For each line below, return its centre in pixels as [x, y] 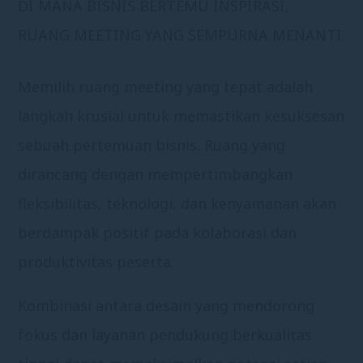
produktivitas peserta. [96, 261]
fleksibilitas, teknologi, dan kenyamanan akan [177, 203]
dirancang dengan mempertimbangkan [156, 174]
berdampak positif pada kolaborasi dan [158, 232]
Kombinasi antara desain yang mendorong [167, 305]
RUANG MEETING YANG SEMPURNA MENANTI [180, 34]
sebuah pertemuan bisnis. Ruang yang [152, 145]
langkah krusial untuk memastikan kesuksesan [181, 115]
